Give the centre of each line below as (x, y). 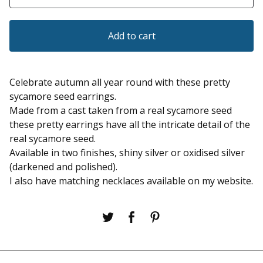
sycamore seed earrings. (63, 96)
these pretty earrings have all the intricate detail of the (130, 124)
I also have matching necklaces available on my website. (131, 181)
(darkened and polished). (63, 166)
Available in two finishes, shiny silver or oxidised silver (127, 152)
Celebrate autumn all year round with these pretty (120, 82)
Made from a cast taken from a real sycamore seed (121, 110)
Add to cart (131, 36)
